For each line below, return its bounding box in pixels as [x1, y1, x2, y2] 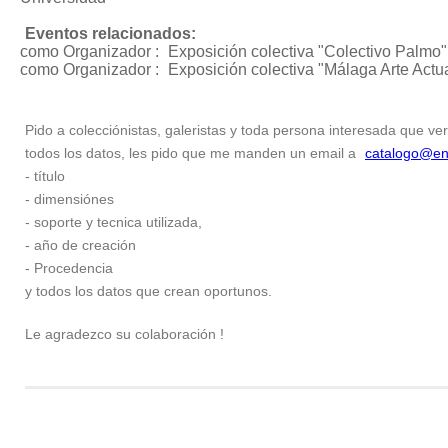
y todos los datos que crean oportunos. [25, 283, 272, 299]
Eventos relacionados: [25, 25, 196, 42]
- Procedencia [25, 260, 113, 276]
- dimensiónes [25, 191, 114, 207]
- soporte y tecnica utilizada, [25, 214, 202, 230]
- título [25, 168, 65, 184]
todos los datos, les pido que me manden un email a [25, 145, 360, 161]
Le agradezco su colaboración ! [25, 326, 224, 342]
